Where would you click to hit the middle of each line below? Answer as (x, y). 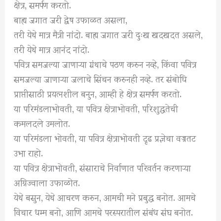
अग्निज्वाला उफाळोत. (47, 182)
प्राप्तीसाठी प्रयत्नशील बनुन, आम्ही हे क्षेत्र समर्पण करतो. (98, 93)
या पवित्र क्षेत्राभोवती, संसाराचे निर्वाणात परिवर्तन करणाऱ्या (103, 167)
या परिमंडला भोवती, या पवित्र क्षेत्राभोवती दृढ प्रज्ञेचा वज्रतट (105, 138)
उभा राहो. (29, 152)
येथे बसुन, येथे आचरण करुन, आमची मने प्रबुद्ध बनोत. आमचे (105, 197)
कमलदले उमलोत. (42, 123)
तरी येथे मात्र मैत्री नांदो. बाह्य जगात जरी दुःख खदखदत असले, (109, 34)
